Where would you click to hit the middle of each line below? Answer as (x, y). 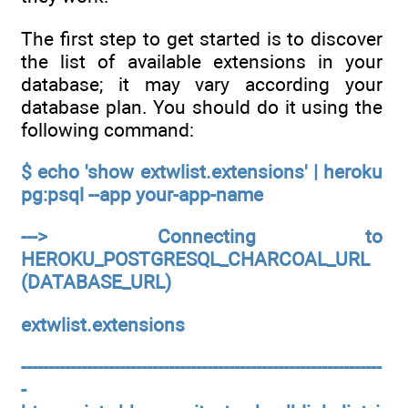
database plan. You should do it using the (202, 107)
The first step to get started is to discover (202, 38)
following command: (107, 129)
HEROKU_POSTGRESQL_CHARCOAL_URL (195, 260)
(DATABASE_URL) (96, 282)
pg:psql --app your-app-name (142, 194)
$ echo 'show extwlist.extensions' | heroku (202, 171)
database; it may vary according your (202, 84)
